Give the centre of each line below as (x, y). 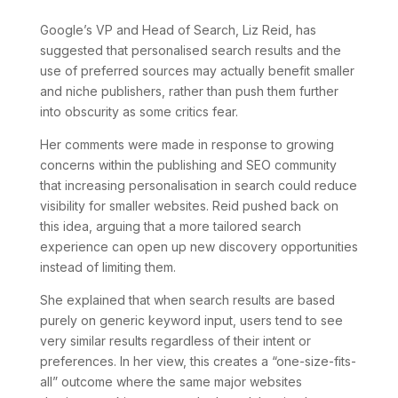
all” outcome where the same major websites (171, 381)
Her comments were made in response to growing (187, 144)
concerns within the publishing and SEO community (188, 164)
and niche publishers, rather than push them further (189, 91)
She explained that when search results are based (187, 299)
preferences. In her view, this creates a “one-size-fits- (198, 361)
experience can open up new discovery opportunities (199, 246)
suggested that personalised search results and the (190, 50)
